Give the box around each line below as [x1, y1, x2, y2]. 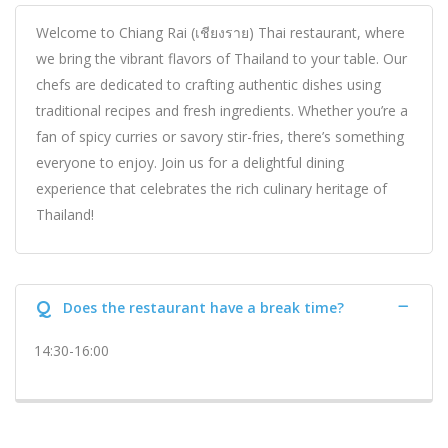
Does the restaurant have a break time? [63, 298, 344, 318]
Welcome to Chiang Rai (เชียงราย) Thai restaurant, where [36, 23, 405, 43]
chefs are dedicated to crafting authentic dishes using [36, 75, 381, 95]
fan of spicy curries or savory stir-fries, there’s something [36, 127, 404, 147]
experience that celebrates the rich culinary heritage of [36, 179, 387, 199]
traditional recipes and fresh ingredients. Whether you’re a [36, 101, 408, 121]
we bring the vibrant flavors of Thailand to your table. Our [36, 49, 407, 69]
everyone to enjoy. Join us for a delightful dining [36, 153, 344, 173]
